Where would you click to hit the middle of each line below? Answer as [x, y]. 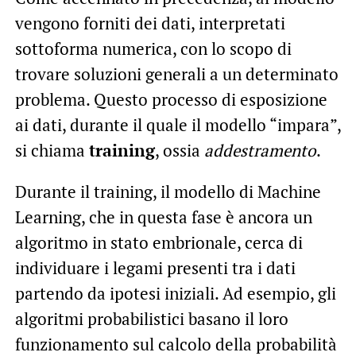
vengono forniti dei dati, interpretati [150, 23]
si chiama [52, 151]
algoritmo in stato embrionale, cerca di [159, 243]
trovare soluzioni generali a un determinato [176, 74]
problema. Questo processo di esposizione [171, 100]
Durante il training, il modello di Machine [168, 192]
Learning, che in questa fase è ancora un [163, 217]
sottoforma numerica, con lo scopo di [153, 49]
